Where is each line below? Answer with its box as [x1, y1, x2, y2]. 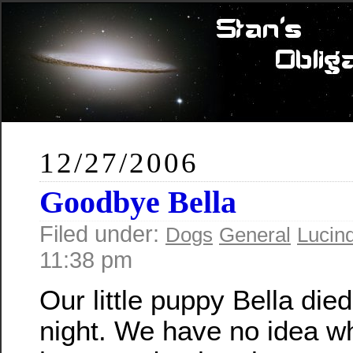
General [219, 223, 291, 247]
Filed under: [39, 221, 165, 247]
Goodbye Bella [39, 184, 236, 220]
